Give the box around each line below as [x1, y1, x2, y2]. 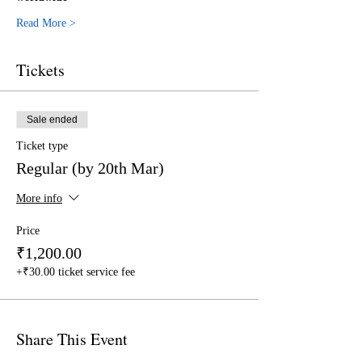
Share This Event [16, 328, 128, 350]
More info [16, 192, 62, 205]
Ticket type [16, 140, 68, 152]
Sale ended [27, 114, 78, 125]
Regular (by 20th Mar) [16, 159, 164, 177]
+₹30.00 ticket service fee [16, 266, 135, 278]
